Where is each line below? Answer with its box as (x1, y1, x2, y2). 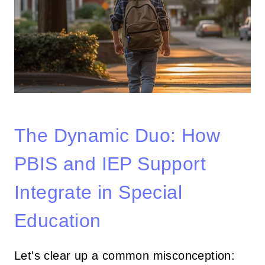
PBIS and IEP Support (14, 153, 206, 174)
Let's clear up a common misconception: (14, 248, 235, 262)
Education (14, 209, 101, 231)
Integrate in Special (14, 181, 182, 203)
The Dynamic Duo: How (14, 124, 220, 146)
